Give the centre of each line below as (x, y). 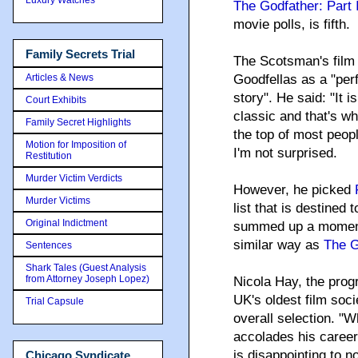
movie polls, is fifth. (292, 24)
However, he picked (294, 190)
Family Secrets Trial (80, 54)
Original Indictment (66, 223)
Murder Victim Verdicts (74, 178)
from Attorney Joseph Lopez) (88, 279)
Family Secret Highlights (78, 122)
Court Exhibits (56, 100)
